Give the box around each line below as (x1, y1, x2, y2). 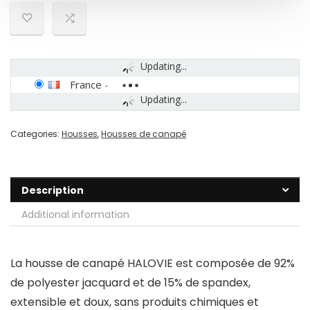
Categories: (10, 128, 62, 140)
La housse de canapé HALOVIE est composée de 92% (10, 255, 295, 272)
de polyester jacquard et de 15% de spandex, (10, 275, 250, 291)
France (70, 77, 102, 92)
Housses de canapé (101, 128, 186, 140)
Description (21, 183, 84, 198)
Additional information (21, 208, 129, 222)
